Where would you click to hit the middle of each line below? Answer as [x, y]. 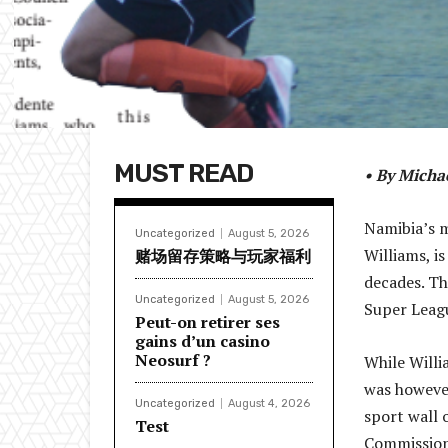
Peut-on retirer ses [207, 322]
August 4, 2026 [269, 404]
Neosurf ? [173, 360]
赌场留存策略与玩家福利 [223, 256]
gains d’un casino [202, 341]
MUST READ [183, 174]
